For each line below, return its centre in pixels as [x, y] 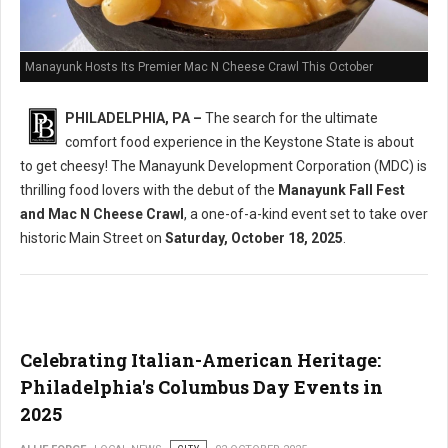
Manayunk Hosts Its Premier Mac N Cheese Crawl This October [199, 67]
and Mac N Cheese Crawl [102, 214]
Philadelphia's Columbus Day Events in [201, 387]
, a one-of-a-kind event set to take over [306, 214]
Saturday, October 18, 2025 [254, 238]
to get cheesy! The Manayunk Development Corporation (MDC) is [223, 166]
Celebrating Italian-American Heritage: [200, 360]
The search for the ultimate [290, 118]
